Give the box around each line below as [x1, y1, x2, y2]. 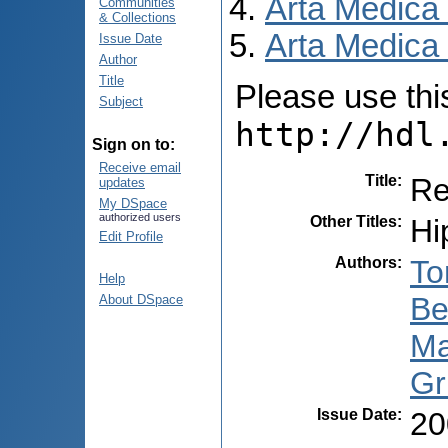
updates [99, 175, 145, 190]
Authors [335, 253, 397, 271]
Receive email [99, 160, 181, 175]
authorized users [99, 211, 181, 223]
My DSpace [99, 196, 167, 211]
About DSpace [99, 292, 183, 307]
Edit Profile [99, 229, 163, 244]
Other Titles [310, 212, 397, 230]
